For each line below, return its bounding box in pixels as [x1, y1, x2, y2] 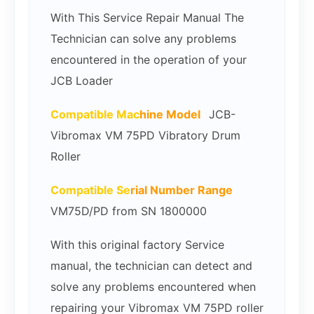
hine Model [139, 107, 209, 122]
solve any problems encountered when [50, 280, 256, 294]
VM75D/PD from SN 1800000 [50, 204, 207, 219]
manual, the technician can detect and [50, 259, 252, 273]
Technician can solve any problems [50, 32, 236, 46]
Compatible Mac [50, 107, 139, 122]
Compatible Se [50, 183, 130, 198]
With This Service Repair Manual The [50, 11, 244, 25]
